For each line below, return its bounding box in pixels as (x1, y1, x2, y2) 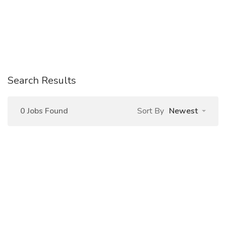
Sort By (137, 105, 164, 117)
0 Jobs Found (20, 105, 68, 117)
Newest (169, 105, 198, 117)
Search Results (8, 74, 76, 87)
